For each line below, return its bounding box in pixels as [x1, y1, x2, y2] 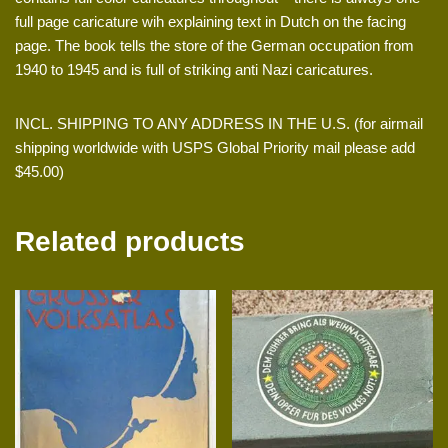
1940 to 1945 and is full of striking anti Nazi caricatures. [15, 61, 373, 79]
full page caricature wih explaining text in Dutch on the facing [15, 13, 406, 31]
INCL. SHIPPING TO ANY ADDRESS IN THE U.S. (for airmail [15, 115, 423, 133]
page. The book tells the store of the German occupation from [15, 37, 414, 55]
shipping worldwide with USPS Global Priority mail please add [15, 139, 415, 157]
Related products [15, 226, 245, 258]
